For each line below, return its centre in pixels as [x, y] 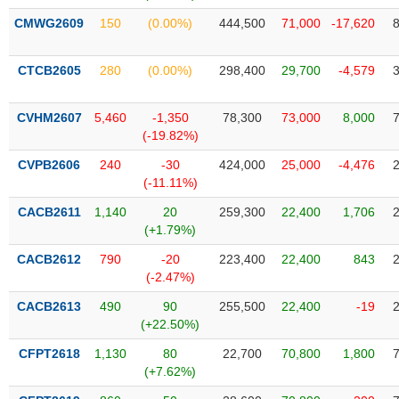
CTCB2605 [49, 70]
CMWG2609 [49, 23]
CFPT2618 [49, 354]
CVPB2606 [49, 165]
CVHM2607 [49, 118]
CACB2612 [49, 259]
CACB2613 [49, 306]
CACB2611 [49, 212]
